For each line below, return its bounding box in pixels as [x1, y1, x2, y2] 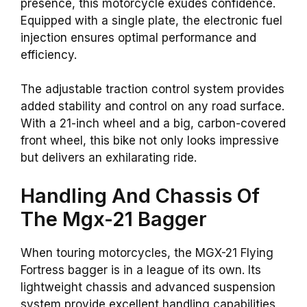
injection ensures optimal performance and [21, 30, 256, 45]
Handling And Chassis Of [21, 183, 260, 208]
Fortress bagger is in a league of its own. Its [21, 262, 261, 277]
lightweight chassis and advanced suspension [21, 280, 275, 294]
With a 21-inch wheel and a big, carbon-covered [21, 116, 286, 131]
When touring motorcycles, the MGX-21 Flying [21, 245, 273, 260]
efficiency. [21, 47, 77, 62]
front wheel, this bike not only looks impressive [21, 134, 279, 148]
